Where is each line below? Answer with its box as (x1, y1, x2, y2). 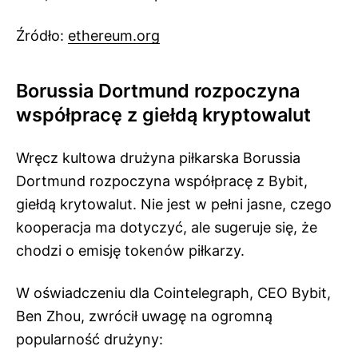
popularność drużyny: (16, 331, 163, 348)
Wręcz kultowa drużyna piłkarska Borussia (16, 149, 300, 166)
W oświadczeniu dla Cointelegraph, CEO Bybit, (16, 284, 331, 301)
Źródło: (16, 27, 68, 44)
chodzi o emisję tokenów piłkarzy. (16, 242, 245, 259)
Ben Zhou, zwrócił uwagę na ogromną (16, 308, 272, 324)
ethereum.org (68, 27, 160, 44)
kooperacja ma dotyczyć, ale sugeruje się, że (16, 219, 317, 236)
